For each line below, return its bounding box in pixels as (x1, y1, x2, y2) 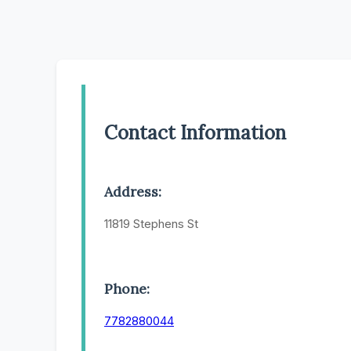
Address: (104, 183, 161, 201)
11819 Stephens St (104, 216, 198, 232)
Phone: (104, 279, 150, 298)
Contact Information (104, 121, 286, 146)
